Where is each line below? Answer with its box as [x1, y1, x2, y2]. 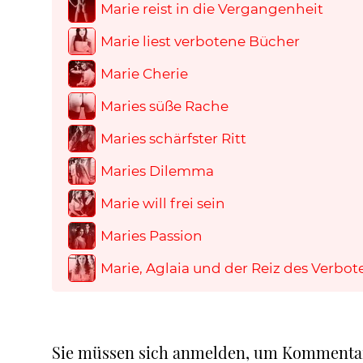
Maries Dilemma [100, 162, 214, 179]
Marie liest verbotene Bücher [100, 32, 300, 49]
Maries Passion [100, 227, 203, 244]
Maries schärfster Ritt [100, 130, 246, 147]
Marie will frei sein [100, 194, 225, 211]
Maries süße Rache [100, 97, 228, 114]
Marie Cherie [100, 65, 188, 82]
